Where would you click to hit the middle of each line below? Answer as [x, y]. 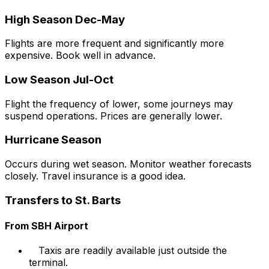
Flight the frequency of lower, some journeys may [119, 104]
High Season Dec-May [65, 19]
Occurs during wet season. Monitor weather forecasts [128, 164]
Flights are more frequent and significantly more [114, 44]
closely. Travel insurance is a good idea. [95, 176]
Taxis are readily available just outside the [133, 251]
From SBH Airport [47, 226]
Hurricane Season [53, 140]
